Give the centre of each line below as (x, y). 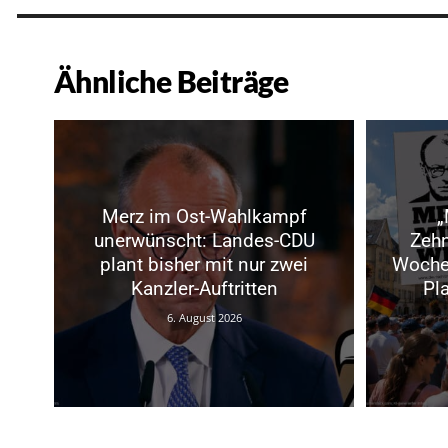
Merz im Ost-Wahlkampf (204, 216)
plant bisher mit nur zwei (204, 264)
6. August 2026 (204, 317)
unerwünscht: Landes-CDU (204, 240)
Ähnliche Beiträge (171, 81)
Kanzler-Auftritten (204, 288)
